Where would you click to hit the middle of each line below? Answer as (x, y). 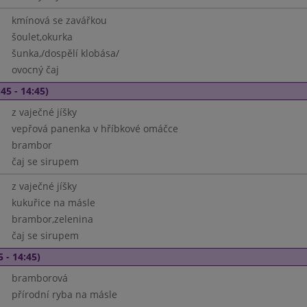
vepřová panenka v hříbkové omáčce (95, 128)
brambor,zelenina (52, 219)
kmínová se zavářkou (59, 20)
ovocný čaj (35, 70)
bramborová (39, 278)
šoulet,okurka (42, 37)
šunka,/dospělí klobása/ (65, 53)
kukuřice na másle (53, 202)
